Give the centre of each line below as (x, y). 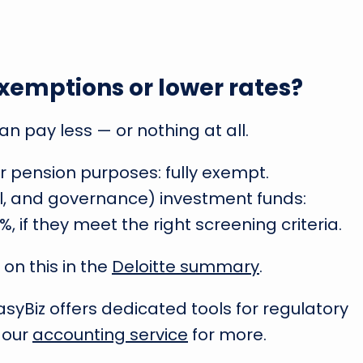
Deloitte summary (186, 267)
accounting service (110, 335)
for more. (227, 335)
